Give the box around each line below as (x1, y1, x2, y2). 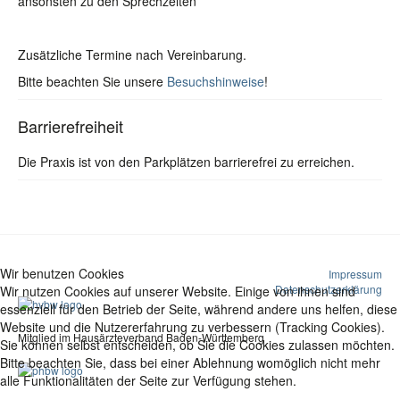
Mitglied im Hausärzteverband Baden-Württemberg (18, 329, 264, 345)
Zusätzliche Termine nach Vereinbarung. (18, 46, 246, 63)
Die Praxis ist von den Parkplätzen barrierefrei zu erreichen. (18, 153, 354, 171)
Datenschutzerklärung (275, 281, 382, 296)
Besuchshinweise (167, 72, 264, 90)
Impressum (329, 266, 382, 281)
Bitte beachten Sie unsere (18, 72, 167, 90)
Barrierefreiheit (18, 114, 123, 137)
